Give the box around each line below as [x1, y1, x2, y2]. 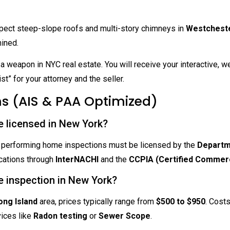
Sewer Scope [99, 211, 150, 221]
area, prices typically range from [37, 197, 156, 207]
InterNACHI [55, 154, 99, 164]
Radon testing [33, 211, 87, 221]
